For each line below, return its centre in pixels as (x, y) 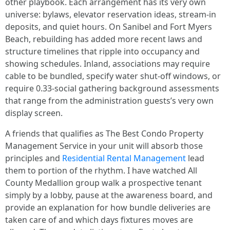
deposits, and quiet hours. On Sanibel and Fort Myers (109, 27)
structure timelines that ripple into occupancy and (102, 51)
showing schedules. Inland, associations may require (108, 64)
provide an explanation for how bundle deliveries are (108, 207)
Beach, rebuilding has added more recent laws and (104, 39)
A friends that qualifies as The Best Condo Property (104, 133)
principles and (34, 158)
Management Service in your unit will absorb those (104, 146)
